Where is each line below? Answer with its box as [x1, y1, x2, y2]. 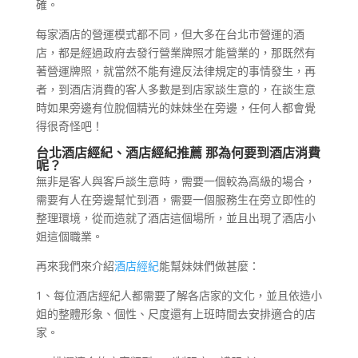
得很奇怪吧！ [35, 117, 103, 133]
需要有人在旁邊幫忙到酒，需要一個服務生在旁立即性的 [35, 191, 316, 207]
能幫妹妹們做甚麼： [158, 257, 260, 273]
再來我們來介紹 [35, 257, 114, 273]
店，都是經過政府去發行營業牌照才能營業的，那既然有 [35, 44, 316, 60]
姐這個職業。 [35, 228, 103, 244]
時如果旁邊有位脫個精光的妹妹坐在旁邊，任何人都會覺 [35, 99, 316, 115]
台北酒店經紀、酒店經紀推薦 [35, 143, 202, 161]
